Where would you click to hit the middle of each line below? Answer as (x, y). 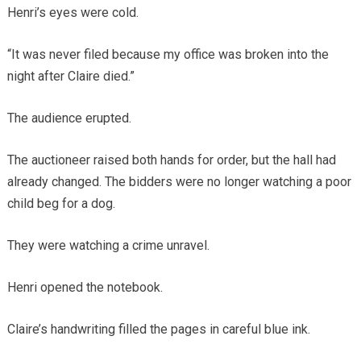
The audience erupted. (69, 118)
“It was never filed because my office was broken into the (168, 54)
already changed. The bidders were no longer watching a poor (179, 181)
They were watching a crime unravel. (108, 245)
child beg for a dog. (61, 203)
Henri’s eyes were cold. (73, 12)
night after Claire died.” (71, 76)
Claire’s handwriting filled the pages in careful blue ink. (158, 329)
